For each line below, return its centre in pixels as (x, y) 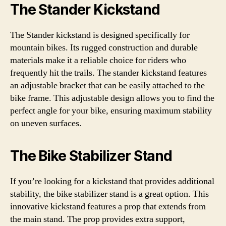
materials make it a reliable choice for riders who (98, 60)
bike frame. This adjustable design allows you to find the (112, 98)
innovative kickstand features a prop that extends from (108, 206)
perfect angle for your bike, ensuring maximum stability (111, 110)
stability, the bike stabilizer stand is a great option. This (109, 194)
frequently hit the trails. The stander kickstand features (108, 73)
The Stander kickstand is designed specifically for (100, 35)
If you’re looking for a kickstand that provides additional (112, 181)
